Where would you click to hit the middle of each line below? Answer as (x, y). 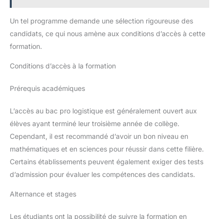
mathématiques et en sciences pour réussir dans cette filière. (107, 149)
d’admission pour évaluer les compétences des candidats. (102, 174)
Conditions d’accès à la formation (63, 66)
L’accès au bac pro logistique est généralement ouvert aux (103, 110)
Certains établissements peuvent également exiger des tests (107, 161)
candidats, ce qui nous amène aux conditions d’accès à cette (108, 33)
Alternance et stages (43, 194)
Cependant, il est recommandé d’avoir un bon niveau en (99, 136)
